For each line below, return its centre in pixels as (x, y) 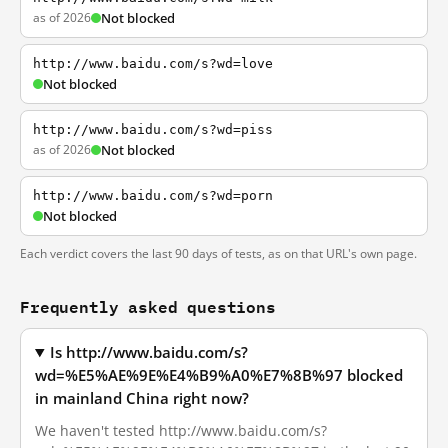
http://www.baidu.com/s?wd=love (153, 63)
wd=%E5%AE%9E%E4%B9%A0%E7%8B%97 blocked (219, 375)
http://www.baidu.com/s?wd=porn (153, 195)
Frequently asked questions (148, 306)
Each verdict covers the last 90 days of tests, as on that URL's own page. (218, 253)
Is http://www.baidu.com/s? (149, 352)
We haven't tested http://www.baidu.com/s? (181, 430)
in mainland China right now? (142, 398)
